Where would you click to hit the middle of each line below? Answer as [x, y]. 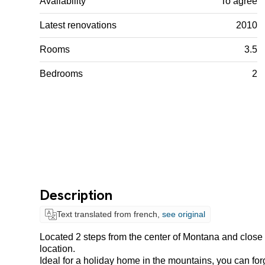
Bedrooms [62, 73]
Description [76, 195]
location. [58, 249]
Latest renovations [78, 25]
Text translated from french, [109, 214]
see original [183, 214]
